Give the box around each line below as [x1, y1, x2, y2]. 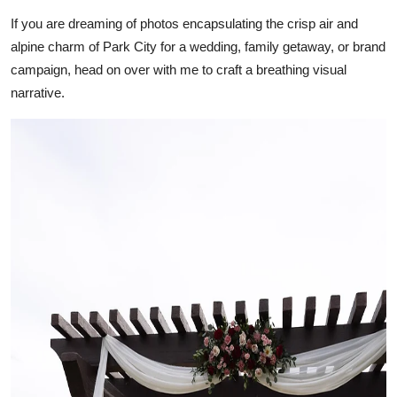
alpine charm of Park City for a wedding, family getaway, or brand [11, 38, 385, 54]
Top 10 [13, 93, 58, 111]
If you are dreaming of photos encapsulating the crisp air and [11, 15, 358, 31]
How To [13, 50, 66, 67]
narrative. [11, 84, 65, 100]
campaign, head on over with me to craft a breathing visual [11, 61, 346, 77]
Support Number [13, 6, 126, 24]
